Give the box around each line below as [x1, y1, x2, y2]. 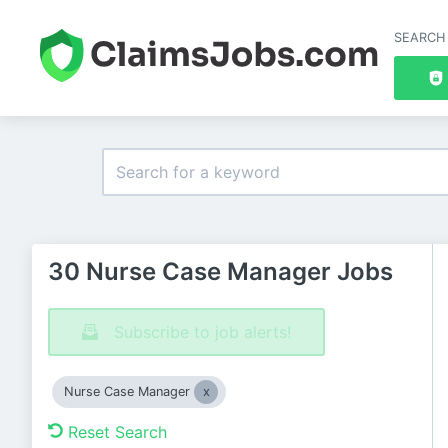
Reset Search [68, 422, 167, 442]
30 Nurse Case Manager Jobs [48, 257, 393, 286]
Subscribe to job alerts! [114, 322, 291, 342]
